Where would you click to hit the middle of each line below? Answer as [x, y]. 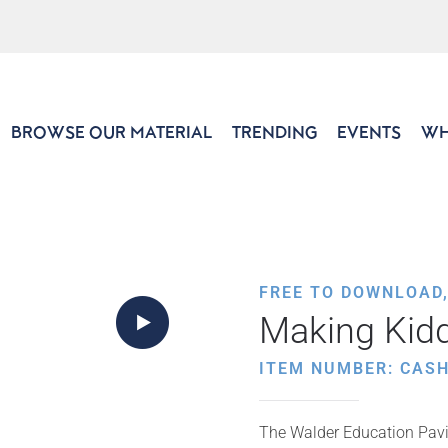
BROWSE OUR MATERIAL [111, 132]
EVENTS [369, 132]
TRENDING [274, 132]
